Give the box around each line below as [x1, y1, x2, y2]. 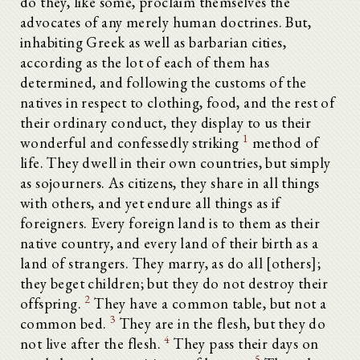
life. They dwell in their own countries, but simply [20, 153, 331, 172]
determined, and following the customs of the [20, 72, 307, 92]
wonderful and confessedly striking [20, 133, 243, 152]
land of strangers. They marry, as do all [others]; [20, 253, 321, 272]
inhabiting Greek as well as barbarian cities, [20, 32, 286, 51]
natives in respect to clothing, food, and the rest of [20, 92, 335, 112]
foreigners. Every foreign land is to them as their [20, 213, 320, 232]
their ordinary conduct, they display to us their [20, 112, 312, 132]
